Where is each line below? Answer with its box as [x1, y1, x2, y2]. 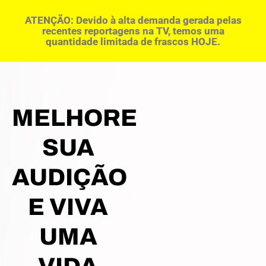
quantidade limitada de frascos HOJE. [46, 36, 220, 47]
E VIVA [28, 194, 109, 220]
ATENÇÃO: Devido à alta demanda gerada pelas [24, 14, 242, 26]
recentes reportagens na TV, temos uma [42, 25, 224, 37]
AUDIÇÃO [12, 164, 127, 190]
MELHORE [12, 105, 137, 131]
